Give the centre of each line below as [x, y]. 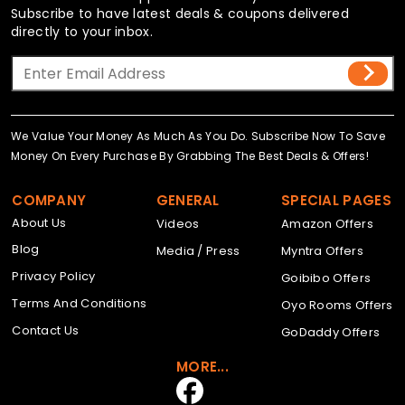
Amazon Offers [327, 223]
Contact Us [46, 330]
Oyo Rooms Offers [337, 305]
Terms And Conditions [80, 303]
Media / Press [198, 250]
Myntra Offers [322, 250]
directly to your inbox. [82, 32]
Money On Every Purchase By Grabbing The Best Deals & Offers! [190, 156]
